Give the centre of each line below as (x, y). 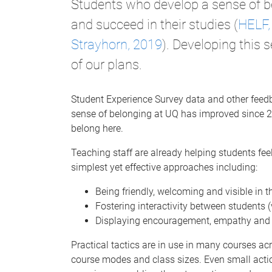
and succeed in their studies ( (155, 25)
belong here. (97, 128)
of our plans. (107, 65)
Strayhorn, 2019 (117, 45)
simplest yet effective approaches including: (164, 167)
